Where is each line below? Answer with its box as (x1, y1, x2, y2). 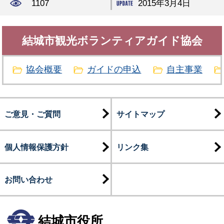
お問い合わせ (4, 175, 52, 184)
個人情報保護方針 (4, 142, 68, 151)
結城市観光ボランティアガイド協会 (21, 34, 202, 47)
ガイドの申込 (87, 64, 141, 75)
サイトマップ (116, 109, 164, 118)
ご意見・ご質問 (4, 109, 60, 118)
